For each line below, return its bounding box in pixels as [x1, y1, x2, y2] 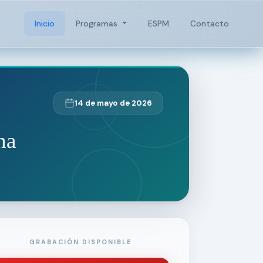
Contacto [190, 18, 229, 29]
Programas [76, 18, 120, 29]
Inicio [35, 18, 55, 29]
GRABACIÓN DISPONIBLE [29, 238, 132, 246]
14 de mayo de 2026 [75, 98, 152, 108]
